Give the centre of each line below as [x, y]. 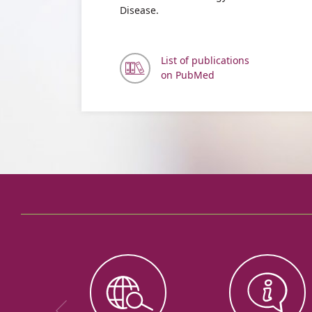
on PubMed [188, 75]
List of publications [205, 60]
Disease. [139, 10]
